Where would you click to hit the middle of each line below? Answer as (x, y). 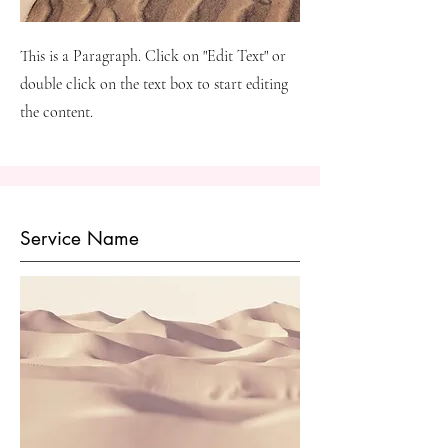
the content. (56, 112)
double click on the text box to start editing (154, 84)
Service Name (79, 238)
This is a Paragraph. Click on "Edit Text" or (153, 56)
